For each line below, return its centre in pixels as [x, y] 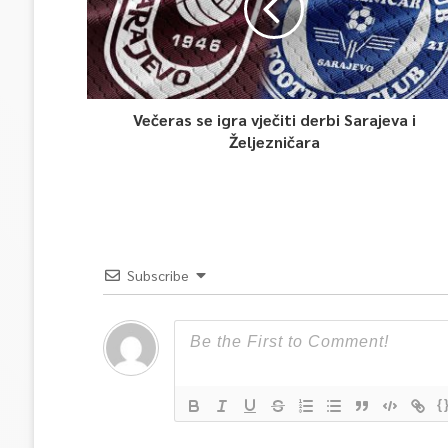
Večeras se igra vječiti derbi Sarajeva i [274, 119]
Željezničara [274, 141]
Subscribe [157, 275]
